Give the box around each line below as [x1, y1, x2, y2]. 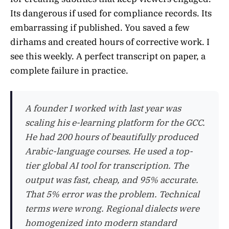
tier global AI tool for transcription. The [25, 160, 189, 172]
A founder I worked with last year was [25, 103, 181, 114]
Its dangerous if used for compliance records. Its [10, 8, 212, 19]
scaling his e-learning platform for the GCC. [25, 117, 205, 129]
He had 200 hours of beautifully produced [25, 131, 198, 143]
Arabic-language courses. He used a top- [25, 146, 193, 157]
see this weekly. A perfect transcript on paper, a [10, 51, 205, 62]
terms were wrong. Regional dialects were [25, 203, 199, 215]
